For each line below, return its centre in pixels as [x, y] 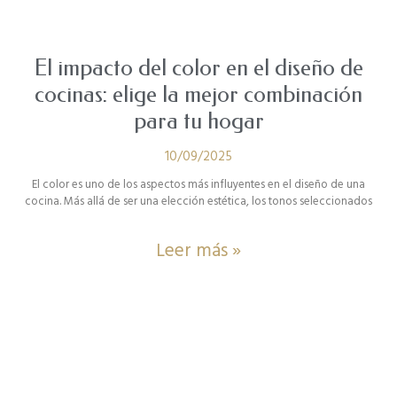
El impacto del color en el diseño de [198, 67]
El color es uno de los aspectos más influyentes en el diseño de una [198, 184]
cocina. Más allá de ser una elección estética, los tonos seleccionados [198, 201]
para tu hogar [198, 121]
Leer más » [198, 250]
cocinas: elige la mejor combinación [198, 94]
